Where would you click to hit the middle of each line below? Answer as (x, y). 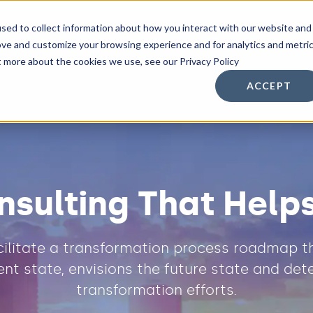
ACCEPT (269, 86)
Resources (245, 42)
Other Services (136, 42)
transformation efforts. (156, 290)
